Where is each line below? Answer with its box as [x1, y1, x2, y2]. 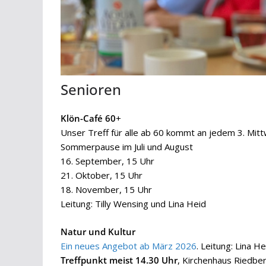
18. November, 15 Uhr [61, 183, 152, 196]
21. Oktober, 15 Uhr [61, 169, 142, 182]
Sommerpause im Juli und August [61, 141, 193, 153]
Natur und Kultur [61, 225, 135, 237]
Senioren [61, 80, 121, 100]
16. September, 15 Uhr [61, 155, 154, 167]
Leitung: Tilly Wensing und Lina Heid [61, 198, 206, 210]
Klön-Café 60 [61, 112, 116, 125]
